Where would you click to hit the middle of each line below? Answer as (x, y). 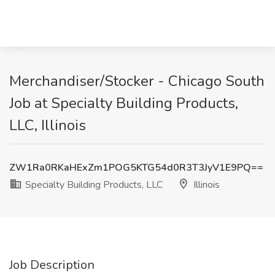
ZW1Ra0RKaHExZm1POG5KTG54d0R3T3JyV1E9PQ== (136, 168)
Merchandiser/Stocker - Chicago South (137, 81)
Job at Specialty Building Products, (124, 103)
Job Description (52, 265)
